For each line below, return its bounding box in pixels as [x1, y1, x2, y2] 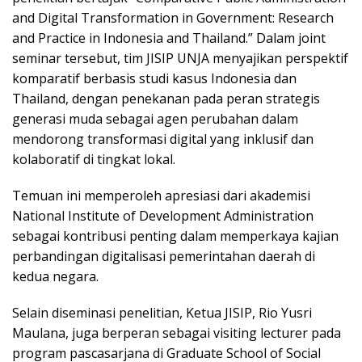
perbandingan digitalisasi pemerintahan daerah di [12, 247, 315, 266]
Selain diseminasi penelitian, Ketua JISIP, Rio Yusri [12, 304, 312, 322]
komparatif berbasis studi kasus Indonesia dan [12, 69, 297, 88]
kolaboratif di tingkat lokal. [12, 150, 175, 169]
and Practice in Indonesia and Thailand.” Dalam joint [12, 29, 326, 48]
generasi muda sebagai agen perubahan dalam [12, 110, 298, 128]
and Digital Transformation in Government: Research [12, 9, 334, 27]
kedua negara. [12, 267, 99, 286]
